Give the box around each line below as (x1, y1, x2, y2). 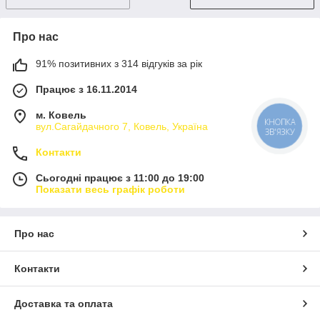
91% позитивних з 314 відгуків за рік (36, 58, 202, 70)
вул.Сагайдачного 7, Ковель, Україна (36, 121, 208, 133)
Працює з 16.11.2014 (36, 84, 137, 96)
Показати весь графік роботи (36, 184, 185, 196)
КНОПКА (264, 116, 296, 128)
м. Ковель (36, 109, 86, 121)
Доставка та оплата (14, 298, 113, 310)
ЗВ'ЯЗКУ (264, 126, 295, 138)
